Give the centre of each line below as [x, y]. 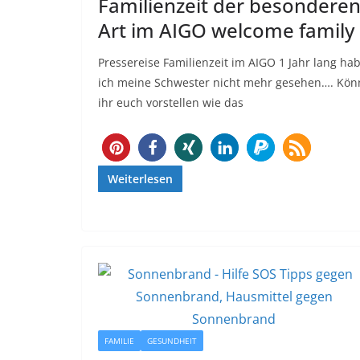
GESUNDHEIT [172, 341]
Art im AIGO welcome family [226, 31]
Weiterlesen [140, 179]
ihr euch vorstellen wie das [171, 103]
